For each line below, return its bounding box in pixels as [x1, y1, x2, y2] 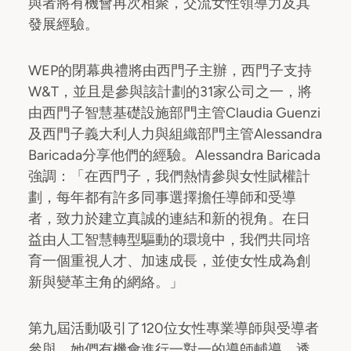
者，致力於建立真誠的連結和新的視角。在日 [28, 210, 310, 227]
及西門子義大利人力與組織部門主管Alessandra [28, 125, 322, 143]
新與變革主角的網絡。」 [28, 273, 183, 291]
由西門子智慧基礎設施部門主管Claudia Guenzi [28, 104, 320, 121]
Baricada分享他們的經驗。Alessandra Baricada [28, 147, 320, 164]
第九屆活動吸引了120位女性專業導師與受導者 [28, 320, 319, 337]
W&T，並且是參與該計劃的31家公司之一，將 [28, 83, 312, 100]
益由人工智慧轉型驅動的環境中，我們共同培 [28, 231, 310, 248]
